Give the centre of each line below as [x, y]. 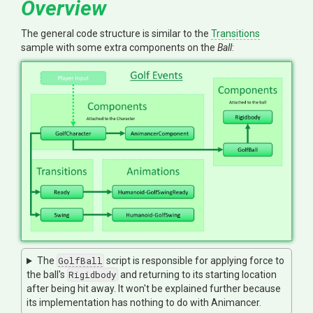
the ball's [47, 275]
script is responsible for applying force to [194, 261]
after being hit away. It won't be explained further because [154, 289]
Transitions [235, 34]
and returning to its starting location [197, 275]
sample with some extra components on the [119, 48]
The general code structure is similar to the [116, 34]
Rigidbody [93, 275]
